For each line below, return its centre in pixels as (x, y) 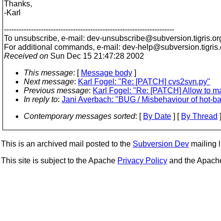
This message (48, 73)
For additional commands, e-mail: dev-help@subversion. (103, 47)
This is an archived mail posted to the (67, 144)
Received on (26, 56)
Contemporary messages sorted (79, 116)
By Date (157, 116)
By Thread (199, 116)
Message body (107, 73)
